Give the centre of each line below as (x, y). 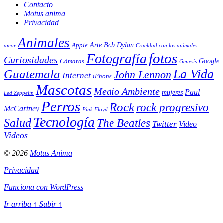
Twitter (165, 124)
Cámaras (72, 61)
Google (209, 60)
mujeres (172, 92)
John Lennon (143, 74)
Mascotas (64, 89)
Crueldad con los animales (167, 45)
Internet (76, 75)
